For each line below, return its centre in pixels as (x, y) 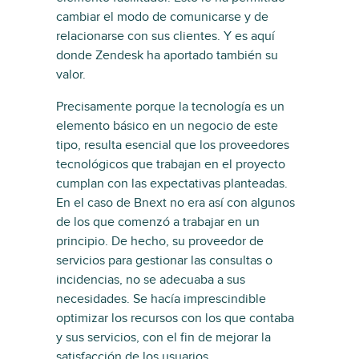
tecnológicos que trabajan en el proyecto (171, 164)
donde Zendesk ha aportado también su (167, 55)
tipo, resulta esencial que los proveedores (173, 145)
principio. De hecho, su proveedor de (160, 241)
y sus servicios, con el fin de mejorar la (163, 337)
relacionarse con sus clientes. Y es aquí (165, 36)
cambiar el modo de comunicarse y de (162, 16)
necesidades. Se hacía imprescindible (161, 298)
